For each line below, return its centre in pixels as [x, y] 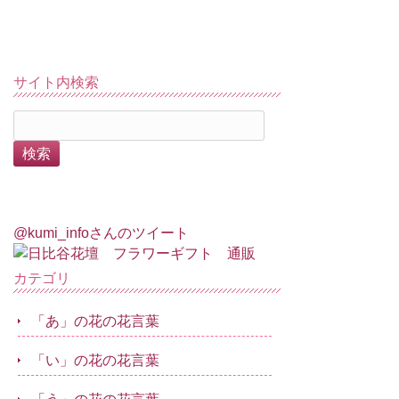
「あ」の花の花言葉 [95, 321]
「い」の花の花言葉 [95, 360]
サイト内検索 [56, 82]
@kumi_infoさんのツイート [101, 233]
